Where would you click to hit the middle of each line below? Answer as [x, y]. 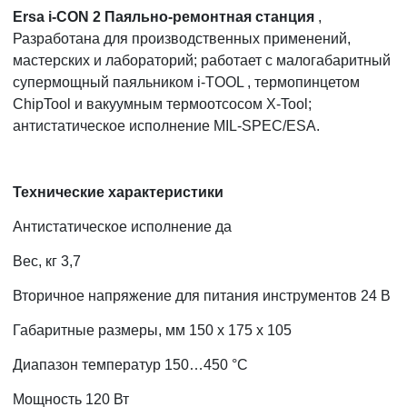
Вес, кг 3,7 [47, 261]
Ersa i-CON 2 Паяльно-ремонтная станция [164, 16]
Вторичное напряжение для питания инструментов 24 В [202, 295]
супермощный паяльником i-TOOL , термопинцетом [186, 82]
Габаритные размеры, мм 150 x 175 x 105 [152, 330]
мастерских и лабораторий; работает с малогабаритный [202, 60]
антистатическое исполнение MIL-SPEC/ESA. [166, 125]
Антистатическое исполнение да [122, 226]
